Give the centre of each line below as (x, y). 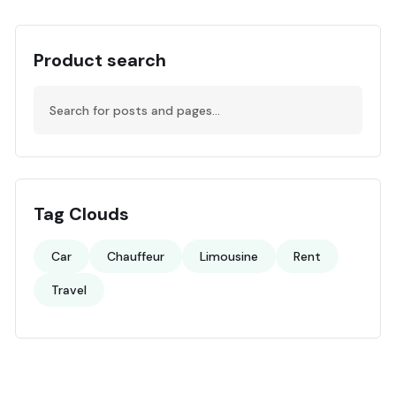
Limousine (229, 256)
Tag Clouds (81, 214)
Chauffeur (136, 256)
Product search (100, 60)
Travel (69, 290)
